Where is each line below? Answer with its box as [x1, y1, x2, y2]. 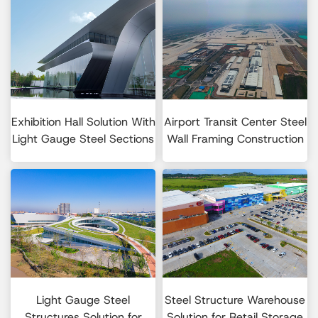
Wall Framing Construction [166, 131, 304, 147]
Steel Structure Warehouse [165, 292, 305, 308]
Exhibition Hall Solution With [11, 114, 155, 130]
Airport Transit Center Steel [163, 114, 307, 130]
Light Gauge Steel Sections [12, 131, 154, 147]
